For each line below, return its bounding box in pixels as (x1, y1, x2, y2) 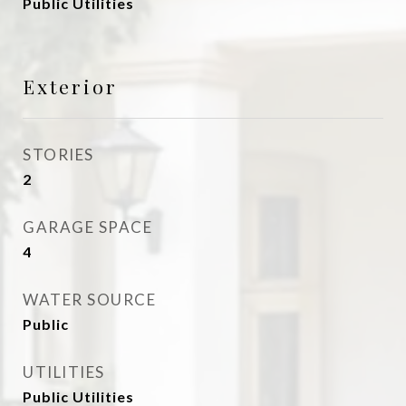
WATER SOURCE (23, 290, 156, 309)
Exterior (23, 73, 118, 99)
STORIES (23, 145, 94, 164)
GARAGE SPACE (23, 217, 152, 237)
